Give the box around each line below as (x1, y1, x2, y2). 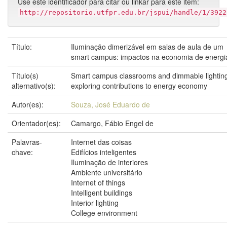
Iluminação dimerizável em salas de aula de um (71, 42, 223, 52)
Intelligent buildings (71, 187, 132, 198)
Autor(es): (12, 99, 46, 109)
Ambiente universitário (71, 167, 142, 177)
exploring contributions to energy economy (71, 81, 207, 91)
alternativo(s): (12, 81, 58, 91)
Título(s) (12, 70, 39, 81)
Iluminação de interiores (71, 157, 148, 167)
